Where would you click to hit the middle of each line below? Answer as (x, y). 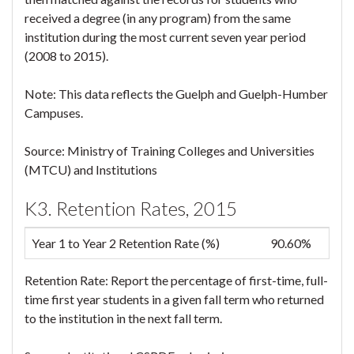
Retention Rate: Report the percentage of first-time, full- (176, 280)
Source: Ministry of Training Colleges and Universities (169, 151)
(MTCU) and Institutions (91, 169)
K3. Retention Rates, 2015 (131, 208)
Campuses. (54, 113)
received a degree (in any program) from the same (158, 18)
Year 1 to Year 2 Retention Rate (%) (126, 243)
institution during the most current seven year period (165, 37)
